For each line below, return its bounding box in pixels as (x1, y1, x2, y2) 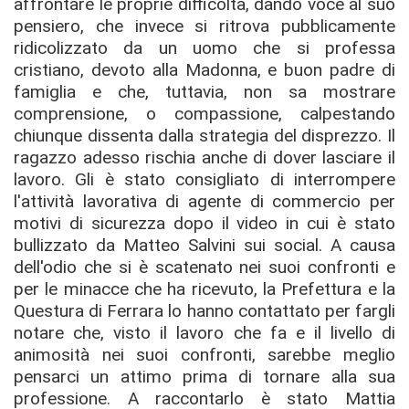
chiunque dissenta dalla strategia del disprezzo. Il (14, 125, 395, 146)
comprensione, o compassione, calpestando (14, 103, 395, 124)
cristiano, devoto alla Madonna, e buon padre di (14, 59, 395, 80)
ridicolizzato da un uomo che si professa (14, 37, 395, 58)
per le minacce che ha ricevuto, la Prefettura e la (14, 278, 395, 299)
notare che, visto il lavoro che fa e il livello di (14, 322, 395, 343)
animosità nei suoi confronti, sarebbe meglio (14, 344, 395, 365)
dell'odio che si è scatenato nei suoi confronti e (14, 257, 395, 278)
